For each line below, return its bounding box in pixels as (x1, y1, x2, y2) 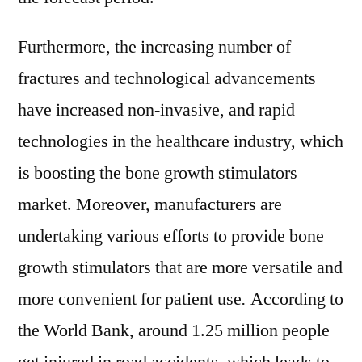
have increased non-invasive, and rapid (18, 99, 295, 121)
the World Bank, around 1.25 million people (18, 319, 330, 342)
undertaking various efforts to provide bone (18, 225, 324, 247)
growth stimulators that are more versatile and (18, 256, 343, 279)
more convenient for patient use (18, 288, 242, 310)
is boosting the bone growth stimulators (18, 162, 297, 184)
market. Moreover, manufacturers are (18, 193, 282, 216)
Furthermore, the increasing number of (18, 36, 291, 58)
